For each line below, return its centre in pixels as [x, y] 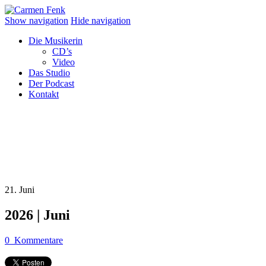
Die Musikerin [56, 41]
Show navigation [37, 20]
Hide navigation [101, 20]
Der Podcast [51, 83]
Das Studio [49, 73]
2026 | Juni [37, 215]
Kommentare [39, 240]
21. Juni [20, 190]
